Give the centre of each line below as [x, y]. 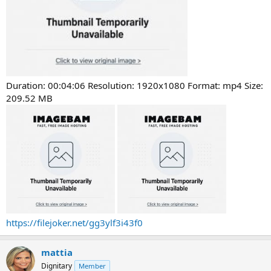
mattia [57, 252]
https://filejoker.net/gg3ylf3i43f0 [74, 222]
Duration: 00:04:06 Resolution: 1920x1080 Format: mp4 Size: [135, 85]
